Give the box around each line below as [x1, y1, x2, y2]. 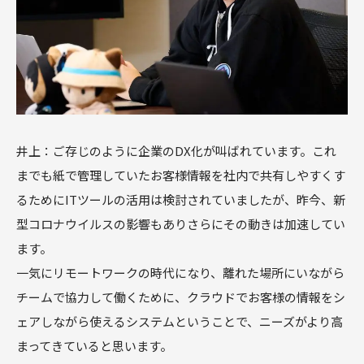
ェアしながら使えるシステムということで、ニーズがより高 [16, 312, 343, 330]
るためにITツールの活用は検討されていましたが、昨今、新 [16, 190, 345, 208]
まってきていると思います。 [16, 336, 172, 354]
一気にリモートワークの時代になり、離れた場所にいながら [16, 263, 344, 281]
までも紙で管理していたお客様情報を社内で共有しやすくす [16, 166, 345, 184]
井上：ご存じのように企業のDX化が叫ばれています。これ [16, 141, 336, 159]
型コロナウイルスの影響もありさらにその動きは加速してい [16, 214, 345, 232]
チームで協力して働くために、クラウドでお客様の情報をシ [16, 288, 345, 305]
